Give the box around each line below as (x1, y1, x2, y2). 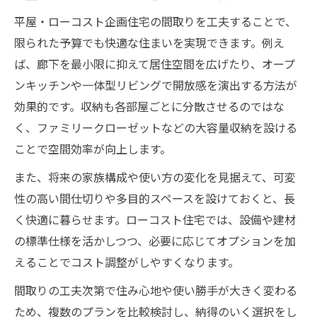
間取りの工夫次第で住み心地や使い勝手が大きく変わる (14, 282, 297, 299)
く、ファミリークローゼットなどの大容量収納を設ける (14, 119, 297, 136)
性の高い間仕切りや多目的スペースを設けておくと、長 (14, 190, 295, 207)
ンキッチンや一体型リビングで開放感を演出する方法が (14, 76, 297, 93)
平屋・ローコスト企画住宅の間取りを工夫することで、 (14, 13, 296, 30)
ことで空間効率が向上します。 (14, 140, 171, 157)
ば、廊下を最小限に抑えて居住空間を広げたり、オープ (14, 55, 295, 72)
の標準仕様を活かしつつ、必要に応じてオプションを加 (14, 232, 296, 249)
